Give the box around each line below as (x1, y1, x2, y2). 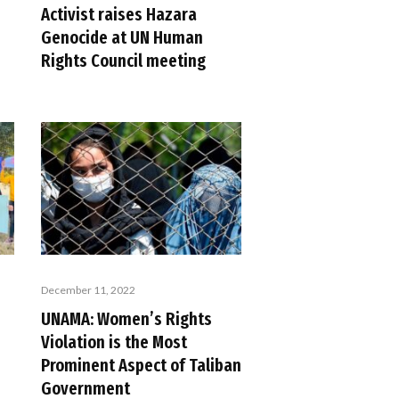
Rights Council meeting (41, 49, 206, 71)
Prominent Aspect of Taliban (41, 354, 241, 377)
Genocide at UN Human (41, 26, 203, 48)
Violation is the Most (41, 331, 187, 354)
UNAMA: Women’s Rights (41, 308, 212, 330)
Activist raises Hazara (41, 3, 197, 25)
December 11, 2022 (41, 283, 135, 297)
